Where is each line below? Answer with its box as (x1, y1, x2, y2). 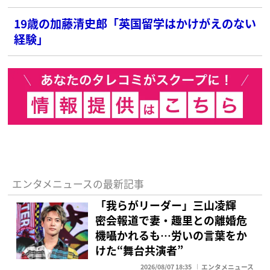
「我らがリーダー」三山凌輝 (95, 197, 248, 213)
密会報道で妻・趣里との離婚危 (95, 212, 248, 228)
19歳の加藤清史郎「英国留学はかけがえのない (14, 14, 257, 31)
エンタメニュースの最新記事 (11, 176, 144, 191)
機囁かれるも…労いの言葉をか (95, 227, 248, 243)
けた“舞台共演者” (95, 242, 184, 259)
